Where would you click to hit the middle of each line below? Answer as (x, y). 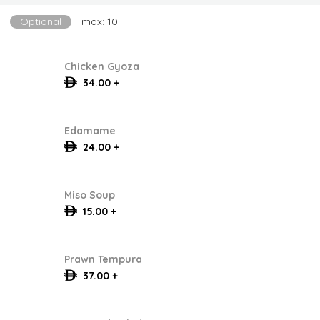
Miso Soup (89, 195)
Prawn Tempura (103, 259)
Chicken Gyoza (101, 66)
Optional (41, 21)
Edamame (90, 130)
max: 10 (100, 21)
